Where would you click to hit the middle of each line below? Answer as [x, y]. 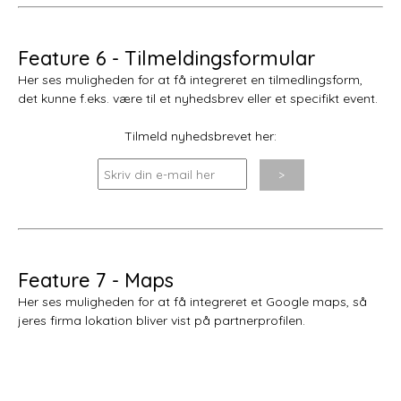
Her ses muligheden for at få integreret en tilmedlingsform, [190, 79]
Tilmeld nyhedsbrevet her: [200, 136]
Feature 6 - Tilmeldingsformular [166, 58]
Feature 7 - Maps [96, 280]
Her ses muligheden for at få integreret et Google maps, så [192, 301]
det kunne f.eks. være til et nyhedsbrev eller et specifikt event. [198, 98]
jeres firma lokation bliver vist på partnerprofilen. [162, 320]
